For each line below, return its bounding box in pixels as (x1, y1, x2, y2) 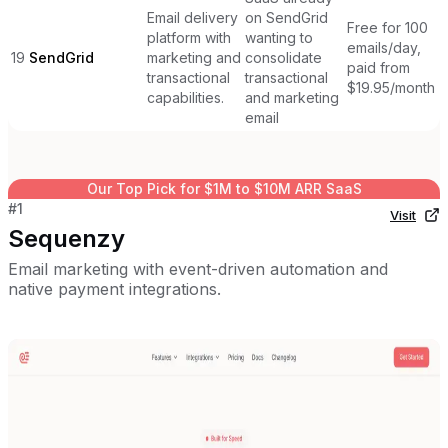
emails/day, (347, 38, 421, 56)
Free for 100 (347, 18, 428, 36)
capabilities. (147, 88, 224, 106)
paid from (347, 58, 410, 76)
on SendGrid (245, 8, 328, 26)
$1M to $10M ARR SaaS (203, 179, 362, 197)
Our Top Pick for (86, 179, 204, 197)
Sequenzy (8, 223, 125, 253)
